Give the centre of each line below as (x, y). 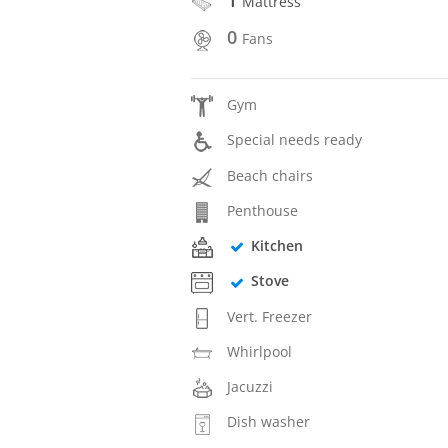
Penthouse (263, 210)
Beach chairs (270, 175)
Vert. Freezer (270, 316)
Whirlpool (260, 351)
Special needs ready (295, 140)
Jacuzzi (250, 387)
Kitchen (276, 246)
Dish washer (269, 422)
